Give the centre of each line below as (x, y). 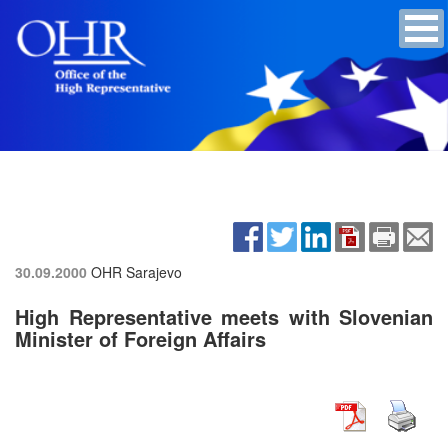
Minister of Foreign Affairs (140, 338)
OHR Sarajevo (136, 271)
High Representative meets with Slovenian (224, 316)
